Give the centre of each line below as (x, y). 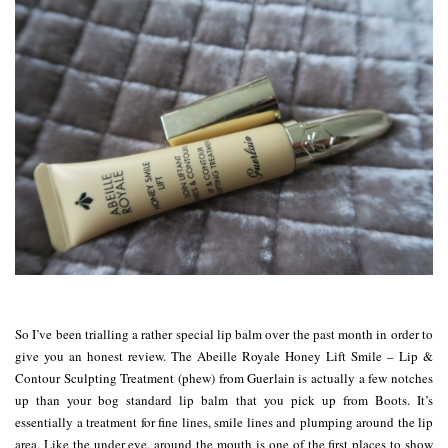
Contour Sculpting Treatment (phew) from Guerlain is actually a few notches (224, 377)
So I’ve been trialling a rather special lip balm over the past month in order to (224, 333)
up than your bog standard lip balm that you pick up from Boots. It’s (224, 399)
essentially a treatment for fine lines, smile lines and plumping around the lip (224, 421)
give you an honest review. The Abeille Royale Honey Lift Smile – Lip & (224, 355)
